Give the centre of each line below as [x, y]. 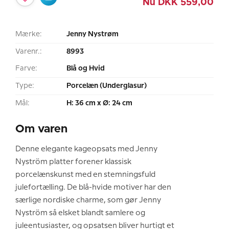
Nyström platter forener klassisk [73, 162]
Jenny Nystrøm [93, 34]
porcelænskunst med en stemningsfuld [85, 175]
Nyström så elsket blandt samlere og [80, 213]
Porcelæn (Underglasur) [107, 86]
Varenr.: [29, 51]
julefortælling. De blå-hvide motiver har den [93, 187]
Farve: [26, 68]
